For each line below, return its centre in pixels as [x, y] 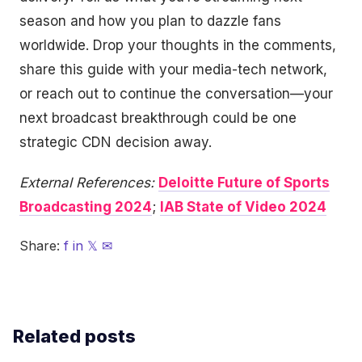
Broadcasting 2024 [86, 207]
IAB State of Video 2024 [243, 207]
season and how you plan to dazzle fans [150, 21]
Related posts [74, 336]
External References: [87, 183]
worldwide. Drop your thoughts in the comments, [178, 45]
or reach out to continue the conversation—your [176, 94]
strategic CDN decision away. [116, 142]
